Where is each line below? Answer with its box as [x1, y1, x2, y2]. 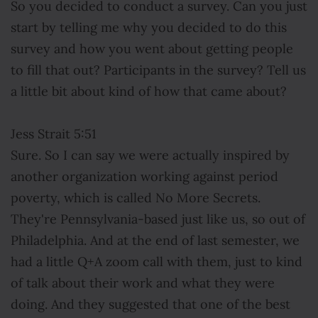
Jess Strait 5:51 [11, 126, 97, 142]
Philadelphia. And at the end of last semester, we [11, 233, 300, 248]
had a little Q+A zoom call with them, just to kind [11, 254, 302, 270]
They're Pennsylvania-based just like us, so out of [11, 212, 305, 227]
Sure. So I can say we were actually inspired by [11, 148, 290, 163]
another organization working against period [11, 169, 278, 185]
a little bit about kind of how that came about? [11, 84, 287, 99]
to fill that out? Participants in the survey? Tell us [11, 62, 306, 78]
